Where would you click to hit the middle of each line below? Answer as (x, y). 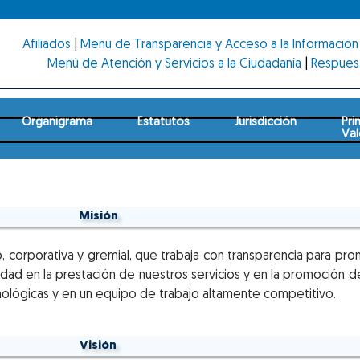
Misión (98, 216)
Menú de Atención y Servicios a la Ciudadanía (175, 64)
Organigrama (57, 122)
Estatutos (164, 122)
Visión (98, 346)
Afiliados (46, 45)
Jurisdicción (266, 122)
